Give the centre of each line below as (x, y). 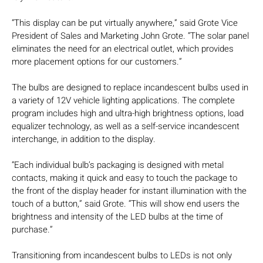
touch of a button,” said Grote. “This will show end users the (126, 204)
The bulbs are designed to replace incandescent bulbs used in (130, 88)
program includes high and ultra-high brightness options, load (128, 114)
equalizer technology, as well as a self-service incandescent (126, 127)
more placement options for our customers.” (97, 62)
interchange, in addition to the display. (84, 139)
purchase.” (32, 230)
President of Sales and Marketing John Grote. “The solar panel (130, 36)
